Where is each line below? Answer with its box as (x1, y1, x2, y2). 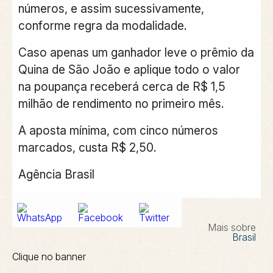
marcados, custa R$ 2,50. (18, 140, 157, 155)
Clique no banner (12, 250, 86, 263)
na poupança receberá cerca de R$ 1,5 (18, 79, 225, 94)
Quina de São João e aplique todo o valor (18, 62, 240, 77)
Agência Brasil (18, 166, 94, 182)
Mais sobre (208, 221, 256, 234)
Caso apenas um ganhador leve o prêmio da (18, 44, 254, 60)
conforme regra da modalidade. (18, 18, 187, 33)
